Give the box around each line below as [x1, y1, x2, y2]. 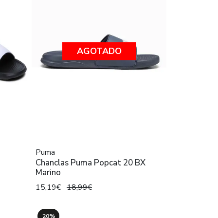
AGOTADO [76, 45, 122, 57]
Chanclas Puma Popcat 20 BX [36, 157, 145, 168]
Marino [36, 166, 61, 178]
